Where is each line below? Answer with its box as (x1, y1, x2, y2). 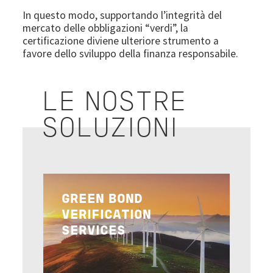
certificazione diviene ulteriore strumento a (23, 34, 219, 48)
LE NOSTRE (41, 91, 187, 116)
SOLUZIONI (41, 117, 179, 142)
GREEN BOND (62, 193, 143, 205)
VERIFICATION (62, 209, 152, 221)
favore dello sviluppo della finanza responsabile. (23, 46, 239, 60)
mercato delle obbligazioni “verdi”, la (23, 21, 189, 35)
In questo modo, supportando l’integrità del (23, 8, 222, 22)
